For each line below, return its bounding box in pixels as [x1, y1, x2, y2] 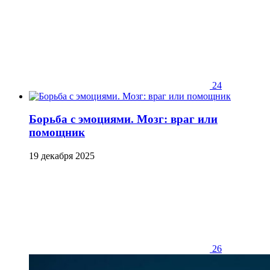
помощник [29, 126, 85, 139]
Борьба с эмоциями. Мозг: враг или [29, 113, 218, 126]
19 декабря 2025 [29, 151, 95, 161]
